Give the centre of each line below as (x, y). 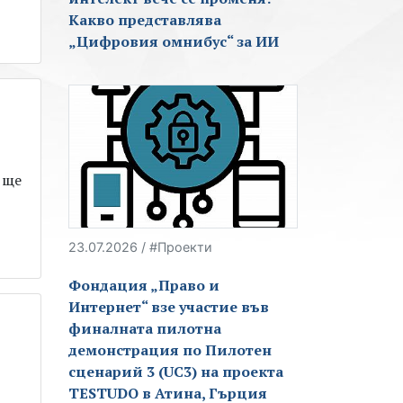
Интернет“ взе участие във (169, 307)
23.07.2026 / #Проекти (140, 247)
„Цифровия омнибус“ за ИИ (174, 42)
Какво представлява (145, 20)
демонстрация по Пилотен (170, 350)
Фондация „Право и (144, 286)
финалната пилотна (145, 329)
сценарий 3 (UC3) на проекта (176, 372)
